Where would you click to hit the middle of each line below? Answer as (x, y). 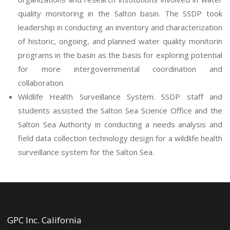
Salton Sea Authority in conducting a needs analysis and (120, 124)
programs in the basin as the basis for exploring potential (120, 55)
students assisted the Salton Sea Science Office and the (120, 110)
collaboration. (41, 83)
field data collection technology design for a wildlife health (120, 138)
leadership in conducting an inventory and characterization (120, 27)
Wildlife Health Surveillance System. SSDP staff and (120, 97)
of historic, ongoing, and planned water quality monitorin (120, 41)
